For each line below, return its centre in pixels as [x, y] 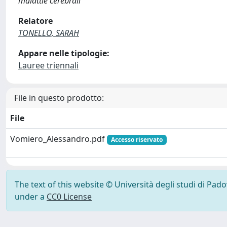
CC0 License [69, 197]
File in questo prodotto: [59, 98]
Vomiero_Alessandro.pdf [59, 139]
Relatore [35, 21]
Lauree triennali [48, 65]
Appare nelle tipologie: [64, 53]
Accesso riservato [137, 140]
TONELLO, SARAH [49, 33]
